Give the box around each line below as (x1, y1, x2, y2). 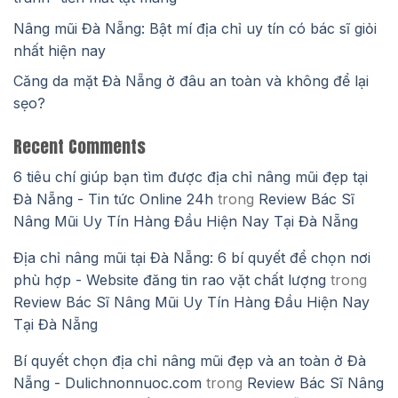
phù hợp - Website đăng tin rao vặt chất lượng (13, 270, 326, 289)
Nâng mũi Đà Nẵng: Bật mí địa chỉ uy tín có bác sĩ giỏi (13, 19, 377, 37)
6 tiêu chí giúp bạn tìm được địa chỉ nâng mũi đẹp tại (13, 167, 368, 186)
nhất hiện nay (13, 41, 106, 60)
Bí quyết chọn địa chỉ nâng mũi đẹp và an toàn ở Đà (13, 351, 366, 370)
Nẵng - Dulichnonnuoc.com (13, 373, 202, 392)
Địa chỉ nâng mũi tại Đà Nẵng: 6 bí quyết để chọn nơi (13, 248, 370, 267)
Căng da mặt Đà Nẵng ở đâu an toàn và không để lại (13, 72, 369, 91)
